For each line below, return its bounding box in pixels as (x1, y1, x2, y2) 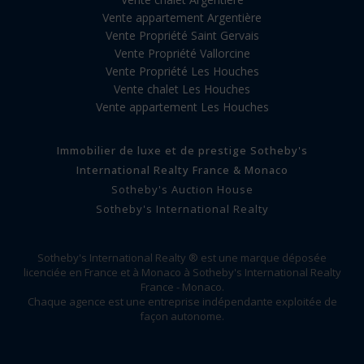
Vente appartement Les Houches (95, 98, 269, 115)
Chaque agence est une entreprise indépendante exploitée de (27, 293, 337, 309)
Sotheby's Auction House (110, 181, 253, 197)
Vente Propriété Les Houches (105, 63, 259, 79)
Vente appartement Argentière (102, 9, 262, 25)
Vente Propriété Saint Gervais (105, 27, 259, 43)
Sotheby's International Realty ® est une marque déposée (37, 249, 327, 265)
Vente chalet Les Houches (114, 80, 250, 97)
